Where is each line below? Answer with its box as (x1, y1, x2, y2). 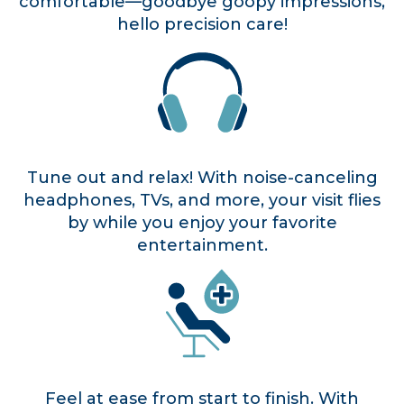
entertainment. (136, 235, 268, 256)
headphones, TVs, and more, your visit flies (23, 190, 381, 211)
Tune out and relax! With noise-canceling (26, 168, 378, 188)
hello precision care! (116, 14, 288, 35)
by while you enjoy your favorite (67, 213, 337, 234)
